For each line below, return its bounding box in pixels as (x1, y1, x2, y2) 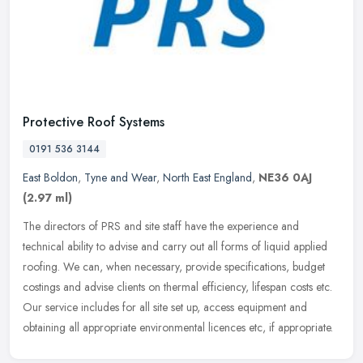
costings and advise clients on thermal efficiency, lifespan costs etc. (23, 279, 332, 296)
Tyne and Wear (84, 169, 156, 186)
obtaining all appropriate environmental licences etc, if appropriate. (23, 319, 333, 336)
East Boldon (23, 169, 78, 186)
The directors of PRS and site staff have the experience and (23, 218, 299, 235)
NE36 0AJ (258, 169, 312, 186)
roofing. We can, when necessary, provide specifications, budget (23, 258, 325, 275)
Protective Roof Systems (23, 113, 164, 132)
